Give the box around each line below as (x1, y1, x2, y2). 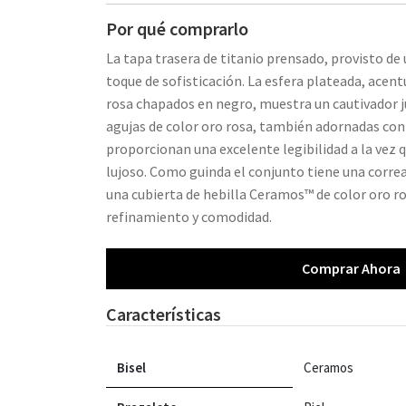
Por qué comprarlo (106, 16, 248, 40)
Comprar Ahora (301, 259, 401, 278)
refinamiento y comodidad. (106, 207, 272, 226)
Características (106, 302, 221, 325)
